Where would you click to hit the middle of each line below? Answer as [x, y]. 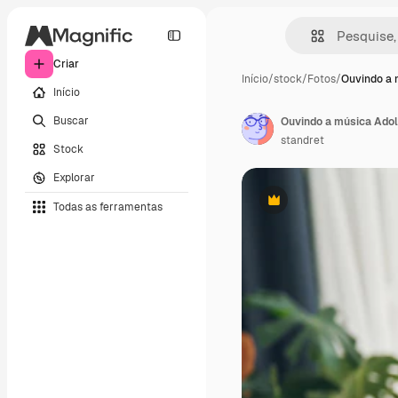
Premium [295, 207]
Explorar [74, 177]
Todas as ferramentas [108, 207]
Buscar [71, 120]
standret [302, 140]
